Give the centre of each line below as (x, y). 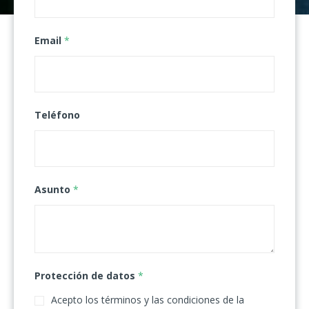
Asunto (54, 189)
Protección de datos (86, 275)
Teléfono (57, 114)
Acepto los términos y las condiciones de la (148, 299)
